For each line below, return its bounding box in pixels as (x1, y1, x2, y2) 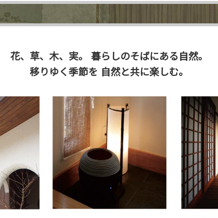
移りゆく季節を (29, 64, 98, 79)
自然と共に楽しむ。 (97, 64, 188, 79)
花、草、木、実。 (10, 49, 88, 63)
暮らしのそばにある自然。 (88, 49, 208, 63)
